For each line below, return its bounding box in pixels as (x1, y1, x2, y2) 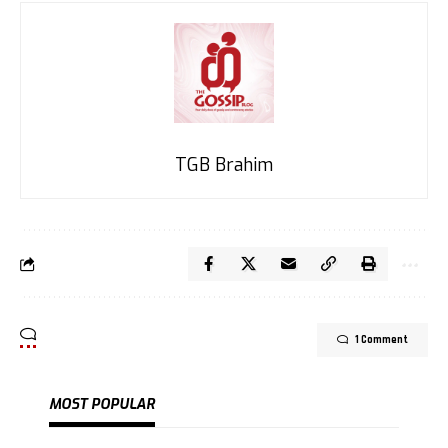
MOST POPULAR (49, 394, 155, 414)
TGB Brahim (175, 152, 273, 177)
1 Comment (355, 332, 408, 347)
